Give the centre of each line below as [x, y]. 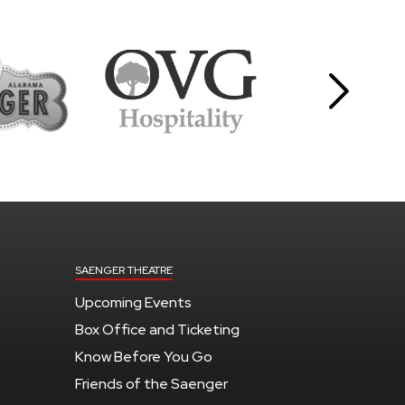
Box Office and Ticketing [157, 329]
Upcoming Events [133, 302]
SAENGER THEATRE [124, 270]
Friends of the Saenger [151, 383]
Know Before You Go [144, 356]
